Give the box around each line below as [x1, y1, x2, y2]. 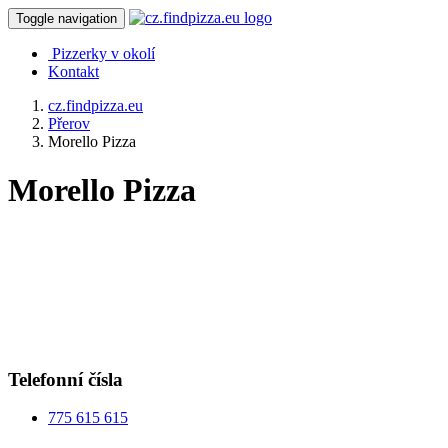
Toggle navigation [16, 11, 117, 26]
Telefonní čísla [8, 368, 123, 390]
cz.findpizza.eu [48, 97, 143, 114]
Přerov [48, 115, 90, 132]
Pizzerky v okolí [52, 45, 155, 62]
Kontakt [48, 63, 99, 80]
